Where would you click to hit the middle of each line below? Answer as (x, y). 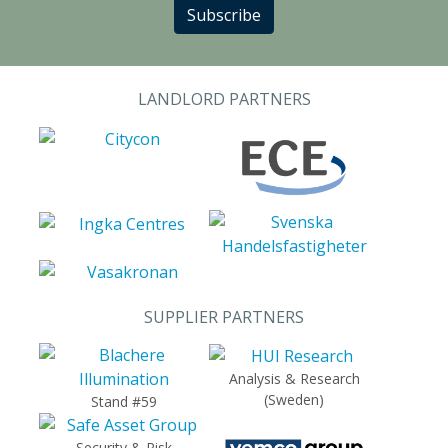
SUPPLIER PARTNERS (224, 316)
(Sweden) (294, 400)
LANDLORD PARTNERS (224, 99)
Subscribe (224, 15)
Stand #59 (124, 401)
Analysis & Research (294, 379)
